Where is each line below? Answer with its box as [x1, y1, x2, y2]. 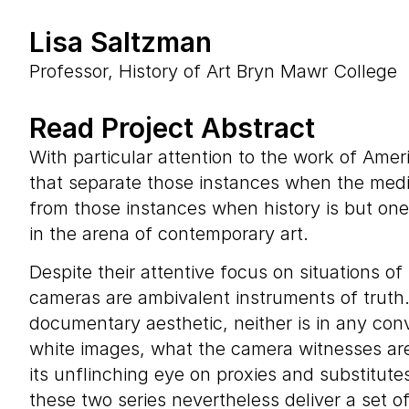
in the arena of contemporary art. [29, 223, 309, 245]
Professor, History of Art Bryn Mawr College [29, 60, 397, 82]
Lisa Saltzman [29, 26, 212, 58]
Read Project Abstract [29, 111, 315, 144]
